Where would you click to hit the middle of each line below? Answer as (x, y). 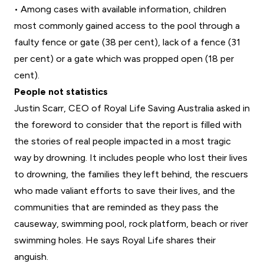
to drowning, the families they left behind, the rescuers (131, 174)
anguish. (31, 257)
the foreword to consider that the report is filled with (128, 125)
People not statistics (61, 92)
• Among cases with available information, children (120, 9)
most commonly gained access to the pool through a (127, 26)
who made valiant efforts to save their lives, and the (125, 191)
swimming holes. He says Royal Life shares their (115, 240)
